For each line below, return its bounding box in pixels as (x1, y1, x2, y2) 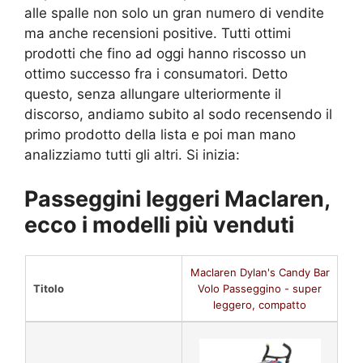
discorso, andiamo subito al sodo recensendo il (24, 106, 332, 122)
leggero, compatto (213, 297, 306, 311)
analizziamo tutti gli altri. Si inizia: (24, 147, 240, 163)
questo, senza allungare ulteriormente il (24, 86, 281, 102)
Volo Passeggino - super (198, 281, 322, 295)
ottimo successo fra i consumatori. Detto (24, 66, 288, 82)
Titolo (33, 281, 64, 295)
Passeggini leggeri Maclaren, (24, 185, 330, 212)
